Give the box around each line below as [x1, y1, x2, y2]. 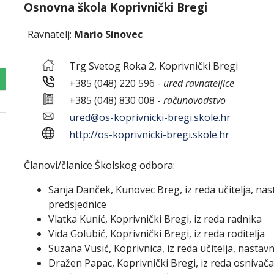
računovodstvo [163, 94, 226, 107]
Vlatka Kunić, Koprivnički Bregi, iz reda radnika [48, 212, 262, 226]
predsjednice [48, 198, 106, 211]
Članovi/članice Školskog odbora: [24, 158, 175, 172]
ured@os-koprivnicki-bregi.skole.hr [69, 111, 231, 124]
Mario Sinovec [74, 28, 143, 41]
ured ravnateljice [163, 76, 234, 90]
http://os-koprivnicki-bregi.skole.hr [69, 128, 229, 141]
